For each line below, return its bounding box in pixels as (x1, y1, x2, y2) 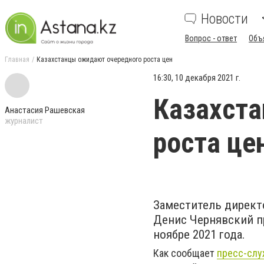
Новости (201, 11, 248, 27)
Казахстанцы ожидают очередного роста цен (37, 55, 173, 64)
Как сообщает (153, 247, 217, 259)
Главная (5, 55, 29, 64)
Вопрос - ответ (185, 34, 237, 43)
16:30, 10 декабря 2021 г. (153, 72, 240, 83)
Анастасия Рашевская (5, 105, 85, 115)
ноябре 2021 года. (153, 227, 245, 242)
